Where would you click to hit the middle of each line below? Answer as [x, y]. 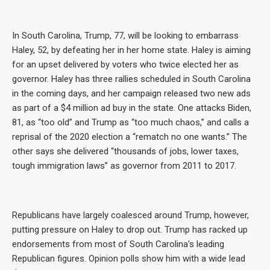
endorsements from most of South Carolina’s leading [118, 244]
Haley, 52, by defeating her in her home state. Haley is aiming [131, 50]
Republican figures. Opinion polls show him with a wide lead [129, 258]
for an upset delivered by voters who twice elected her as [125, 64]
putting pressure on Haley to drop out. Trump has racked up [130, 229]
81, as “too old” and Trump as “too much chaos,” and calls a [130, 122]
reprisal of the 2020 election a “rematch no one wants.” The [130, 137]
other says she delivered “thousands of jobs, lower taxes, [125, 151]
